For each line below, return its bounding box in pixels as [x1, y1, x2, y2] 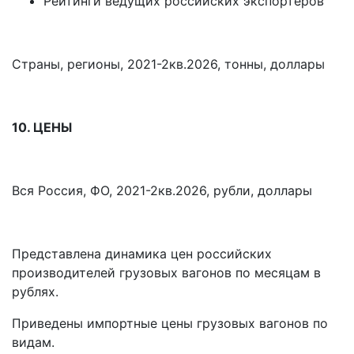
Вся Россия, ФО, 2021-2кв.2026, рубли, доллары [12, 183, 312, 199]
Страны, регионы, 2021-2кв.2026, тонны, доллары [12, 56, 325, 73]
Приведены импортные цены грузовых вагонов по [12, 315, 328, 332]
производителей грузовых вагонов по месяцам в [12, 265, 321, 281]
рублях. [12, 284, 58, 300]
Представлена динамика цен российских [12, 246, 272, 262]
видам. [12, 334, 55, 351]
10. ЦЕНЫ [12, 119, 72, 136]
